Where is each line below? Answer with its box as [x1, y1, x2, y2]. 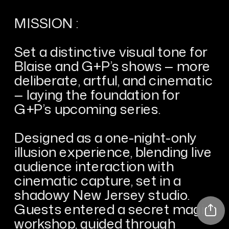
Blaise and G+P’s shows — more [14, 56, 211, 75]
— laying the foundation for [14, 84, 180, 104]
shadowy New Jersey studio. [14, 185, 190, 204]
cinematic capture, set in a [14, 170, 181, 190]
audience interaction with [14, 156, 174, 175]
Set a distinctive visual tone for [14, 41, 208, 61]
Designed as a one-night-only [14, 127, 197, 147]
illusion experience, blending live [14, 142, 212, 161]
